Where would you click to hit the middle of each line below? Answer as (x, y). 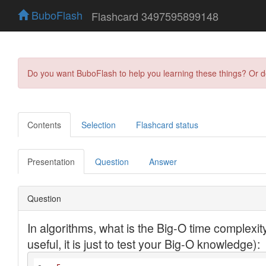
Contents (44, 124)
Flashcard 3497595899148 (155, 16)
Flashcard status (167, 124)
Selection (99, 124)
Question (112, 161)
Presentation (51, 161)
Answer (163, 161)
